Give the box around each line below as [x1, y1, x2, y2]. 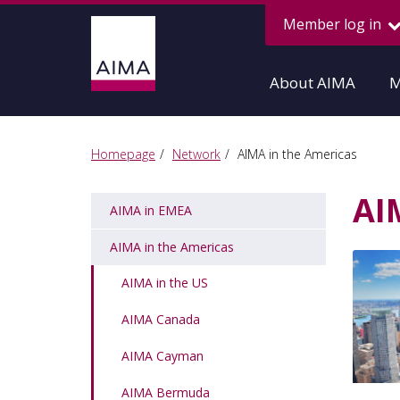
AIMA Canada [121, 311, 200, 328]
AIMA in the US [121, 274, 208, 291]
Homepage [91, 146, 155, 162]
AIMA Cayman [121, 347, 204, 364]
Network [172, 146, 221, 162]
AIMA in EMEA [110, 202, 192, 219]
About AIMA [270, 72, 355, 93]
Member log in [283, 14, 385, 34]
